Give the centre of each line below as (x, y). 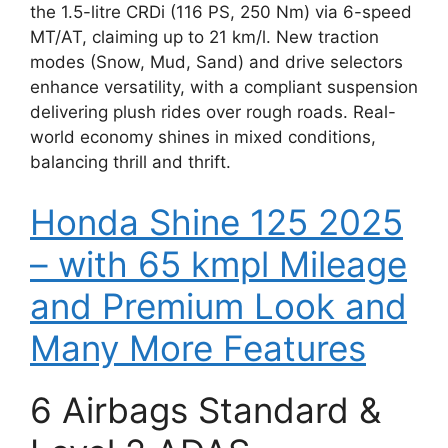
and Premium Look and (218, 305)
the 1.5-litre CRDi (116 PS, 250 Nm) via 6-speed (221, 12)
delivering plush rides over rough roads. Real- (213, 112)
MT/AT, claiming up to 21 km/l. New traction (204, 37)
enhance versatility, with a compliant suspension (224, 87)
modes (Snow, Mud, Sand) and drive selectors (216, 62)
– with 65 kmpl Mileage (218, 263)
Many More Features (198, 347)
